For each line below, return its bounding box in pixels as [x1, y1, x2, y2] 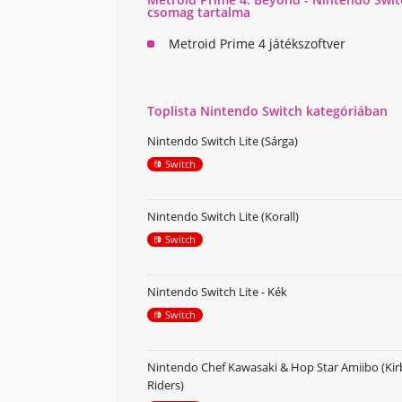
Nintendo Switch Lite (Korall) [147, 208, 299, 225]
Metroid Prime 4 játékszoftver [169, 35, 345, 53]
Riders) [147, 377, 184, 394]
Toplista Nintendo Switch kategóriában [147, 102, 388, 120]
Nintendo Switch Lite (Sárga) [147, 133, 298, 150]
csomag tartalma [147, 4, 250, 22]
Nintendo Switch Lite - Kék [147, 284, 287, 301]
